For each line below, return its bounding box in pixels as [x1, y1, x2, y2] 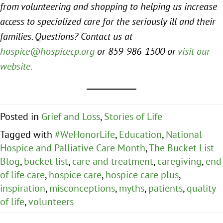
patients [148, 182, 183, 195]
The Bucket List [149, 141, 214, 154]
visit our [178, 45, 210, 58]
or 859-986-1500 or [95, 45, 178, 58]
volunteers [28, 195, 74, 208]
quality [187, 182, 216, 195]
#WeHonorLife [55, 128, 115, 141]
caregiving [157, 155, 202, 168]
